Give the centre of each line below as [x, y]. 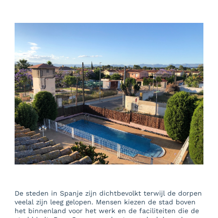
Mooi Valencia [52, 77]
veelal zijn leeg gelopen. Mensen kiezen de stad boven [105, 202]
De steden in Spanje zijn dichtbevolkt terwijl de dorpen [108, 193]
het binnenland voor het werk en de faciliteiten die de [107, 211]
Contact [36, 114]
